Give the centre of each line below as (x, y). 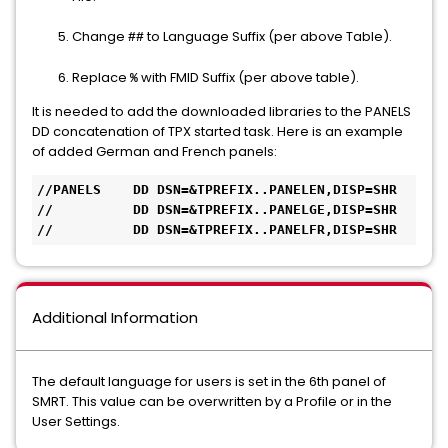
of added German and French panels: (154, 151)
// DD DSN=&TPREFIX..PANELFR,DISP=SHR (217, 229)
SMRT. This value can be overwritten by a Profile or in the (212, 401)
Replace (101, 77)
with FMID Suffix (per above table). (248, 77)
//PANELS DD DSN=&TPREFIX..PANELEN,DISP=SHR (221, 189)
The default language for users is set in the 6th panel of (209, 381)
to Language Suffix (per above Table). (268, 36)
